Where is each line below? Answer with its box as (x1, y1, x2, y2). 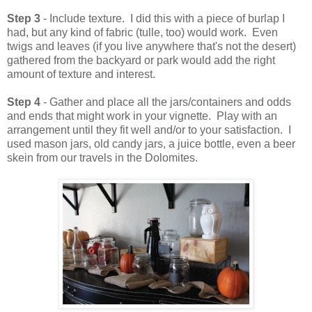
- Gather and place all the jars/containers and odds (40, 95, 291, 108)
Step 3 (7, 12, 40, 24)
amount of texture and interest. (7, 68, 155, 80)
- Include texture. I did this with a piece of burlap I (40, 12, 285, 24)
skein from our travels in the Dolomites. (7, 151, 198, 164)
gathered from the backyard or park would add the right (7, 54, 275, 66)
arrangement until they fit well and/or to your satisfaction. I (7, 123, 291, 136)
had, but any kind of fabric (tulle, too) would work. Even (7, 26, 278, 38)
